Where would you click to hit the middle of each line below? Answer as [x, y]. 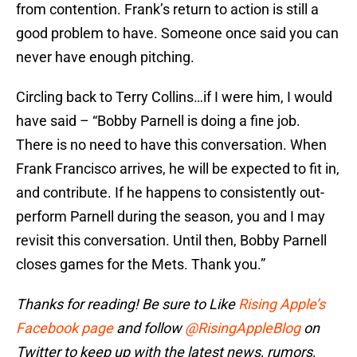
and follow [149, 328]
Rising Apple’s [282, 304]
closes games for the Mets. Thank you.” [141, 265]
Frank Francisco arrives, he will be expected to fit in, [178, 169]
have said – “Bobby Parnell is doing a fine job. [160, 121]
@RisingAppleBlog [243, 328]
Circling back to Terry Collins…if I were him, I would [174, 97]
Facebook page [65, 328]
